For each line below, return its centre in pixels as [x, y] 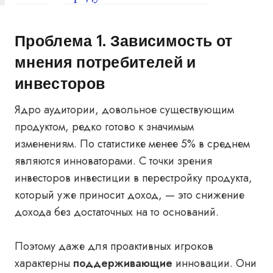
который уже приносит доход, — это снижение [129, 195]
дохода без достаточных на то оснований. [117, 212]
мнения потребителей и [105, 62]
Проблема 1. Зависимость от [124, 40]
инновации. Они [216, 263]
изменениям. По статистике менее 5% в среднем [132, 144]
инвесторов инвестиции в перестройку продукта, [133, 178]
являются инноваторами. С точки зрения [113, 161]
